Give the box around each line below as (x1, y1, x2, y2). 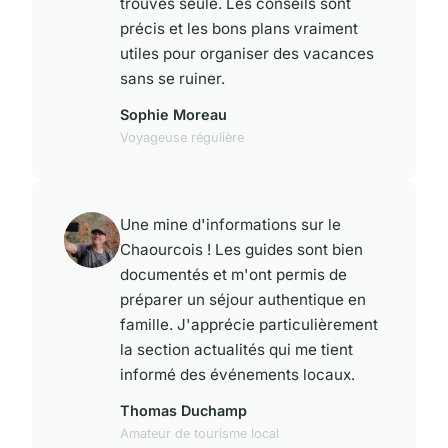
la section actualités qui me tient (120, 340, 353, 360)
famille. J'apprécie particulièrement (120, 315, 378, 335)
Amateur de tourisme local (120, 426, 279, 442)
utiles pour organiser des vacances (120, 44, 374, 64)
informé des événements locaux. (120, 365, 355, 385)
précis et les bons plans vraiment (120, 19, 358, 39)
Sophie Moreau (120, 106, 227, 124)
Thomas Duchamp (120, 402, 247, 420)
